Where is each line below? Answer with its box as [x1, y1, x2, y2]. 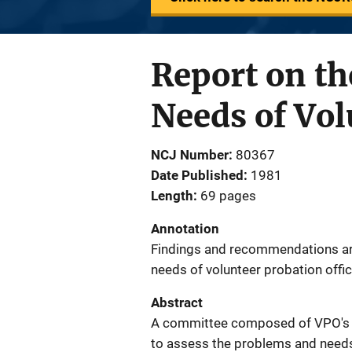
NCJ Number [151, 147, 229, 163]
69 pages [200, 188, 256, 203]
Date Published [151, 167, 244, 183]
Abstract [151, 295, 203, 310]
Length [151, 188, 193, 203]
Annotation [151, 221, 219, 236]
